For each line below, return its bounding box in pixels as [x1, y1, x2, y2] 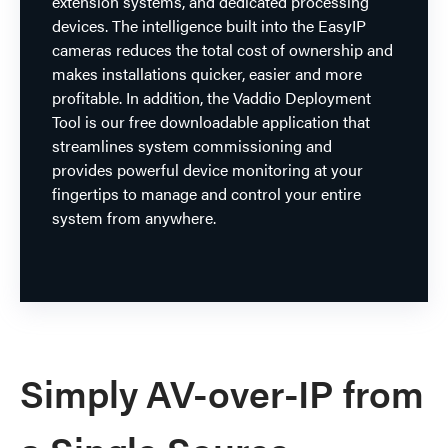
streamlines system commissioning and [52, 133, 332, 157]
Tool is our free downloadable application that [52, 109, 370, 133]
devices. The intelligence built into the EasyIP [52, 13, 366, 37]
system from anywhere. [52, 205, 216, 229]
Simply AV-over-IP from [20, 364, 424, 419]
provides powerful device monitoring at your [52, 157, 363, 181]
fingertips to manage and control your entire [52, 181, 361, 205]
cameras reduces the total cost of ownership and [52, 37, 393, 61]
